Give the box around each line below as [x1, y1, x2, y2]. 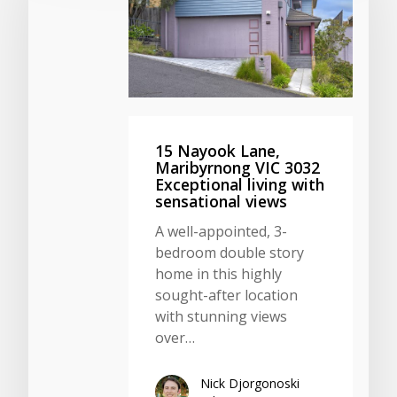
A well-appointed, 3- [155, 221, 287, 241]
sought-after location [155, 284, 298, 305]
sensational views [155, 190, 287, 212]
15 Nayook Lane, [155, 139, 280, 161]
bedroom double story [155, 242, 304, 262]
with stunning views [155, 306, 287, 326]
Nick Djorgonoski [200, 374, 300, 392]
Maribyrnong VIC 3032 [155, 156, 320, 178]
